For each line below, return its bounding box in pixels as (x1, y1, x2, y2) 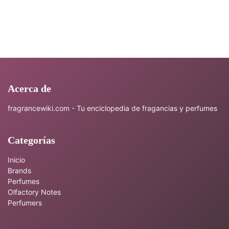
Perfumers (8, 198, 42, 207)
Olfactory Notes (8, 188, 61, 196)
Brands (8, 166, 31, 175)
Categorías (8, 134, 55, 146)
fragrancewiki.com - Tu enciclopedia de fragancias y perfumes (8, 104, 217, 112)
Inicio (8, 155, 25, 164)
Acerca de (8, 83, 51, 94)
